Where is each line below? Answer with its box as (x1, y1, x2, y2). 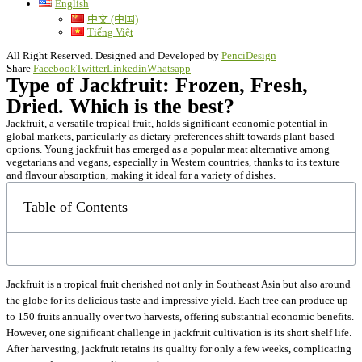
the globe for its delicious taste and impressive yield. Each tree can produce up (6, 294, 348, 306)
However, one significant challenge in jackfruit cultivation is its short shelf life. (6, 326, 351, 339)
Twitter (76, 62, 107, 74)
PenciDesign (221, 49, 276, 61)
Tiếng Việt (86, 26, 133, 38)
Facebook (33, 62, 76, 74)
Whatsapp (147, 62, 191, 74)
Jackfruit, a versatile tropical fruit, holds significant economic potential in (6, 117, 328, 129)
